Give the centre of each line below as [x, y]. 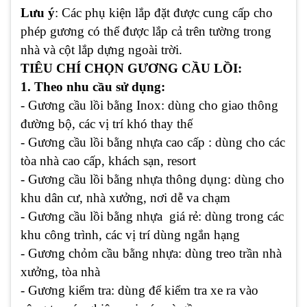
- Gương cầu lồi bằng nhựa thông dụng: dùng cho [152, 179]
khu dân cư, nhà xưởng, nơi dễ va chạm [125, 197]
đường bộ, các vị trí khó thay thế [107, 123]
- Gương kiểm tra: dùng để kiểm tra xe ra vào [139, 290]
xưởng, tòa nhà [60, 271]
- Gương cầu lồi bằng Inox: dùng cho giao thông [149, 105]
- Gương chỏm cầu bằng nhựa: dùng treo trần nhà [151, 253]
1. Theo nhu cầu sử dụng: [93, 86]
